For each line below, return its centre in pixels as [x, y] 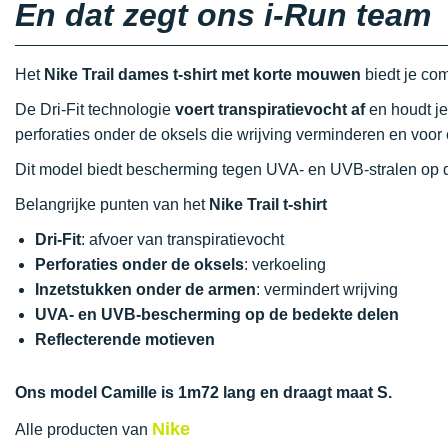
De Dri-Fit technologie [95, 109]
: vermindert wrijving [327, 289]
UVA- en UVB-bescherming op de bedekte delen [217, 314]
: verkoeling [285, 264]
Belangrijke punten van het [112, 204]
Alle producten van [83, 429]
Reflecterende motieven [125, 339]
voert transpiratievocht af [270, 109]
